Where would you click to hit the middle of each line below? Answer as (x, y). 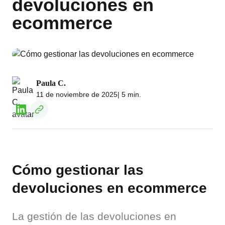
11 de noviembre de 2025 (77, 94)
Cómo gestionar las (78, 170)
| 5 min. (129, 94)
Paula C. (51, 83)
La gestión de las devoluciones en (94, 216)
